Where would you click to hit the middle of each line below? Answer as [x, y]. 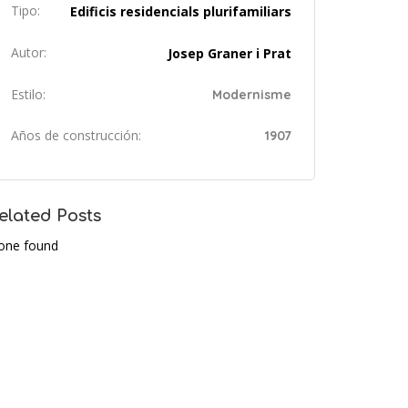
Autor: [29, 52]
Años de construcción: [76, 135]
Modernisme [252, 94]
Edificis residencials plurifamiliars [181, 11]
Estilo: [28, 94]
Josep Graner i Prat [229, 53]
